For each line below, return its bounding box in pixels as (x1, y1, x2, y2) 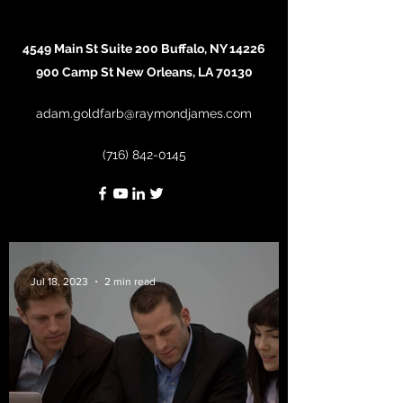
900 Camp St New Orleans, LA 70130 (35, 65, 253, 79)
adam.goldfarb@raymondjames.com (36, 106, 252, 121)
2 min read (104, 275, 156, 288)
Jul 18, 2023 (31, 275, 88, 288)
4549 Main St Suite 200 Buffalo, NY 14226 (22, 41, 265, 56)
